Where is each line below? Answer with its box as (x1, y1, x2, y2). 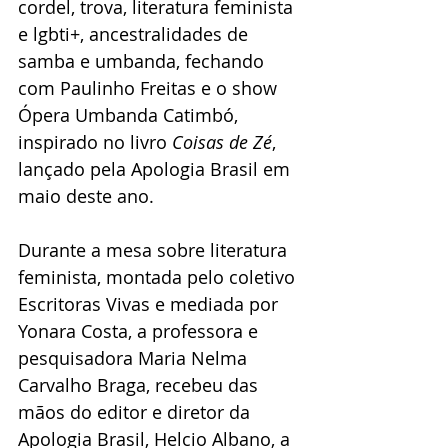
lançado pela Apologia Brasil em (18, 156, 295, 181)
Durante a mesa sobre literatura (18, 237, 292, 262)
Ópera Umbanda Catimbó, (18, 102, 243, 127)
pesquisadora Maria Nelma (18, 345, 252, 370)
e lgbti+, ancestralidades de (18, 21, 253, 46)
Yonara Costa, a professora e (18, 318, 263, 343)
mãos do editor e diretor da (18, 399, 255, 424)
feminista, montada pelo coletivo (18, 264, 300, 289)
